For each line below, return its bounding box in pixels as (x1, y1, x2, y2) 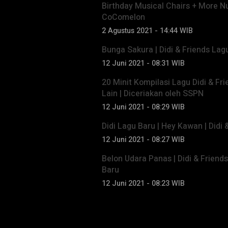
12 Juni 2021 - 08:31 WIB (102, 58, 185, 69)
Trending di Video (107, 199, 189, 214)
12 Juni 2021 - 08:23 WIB (102, 178, 185, 189)
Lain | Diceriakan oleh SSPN (102, 88, 204, 100)
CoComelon (102, 11, 145, 24)
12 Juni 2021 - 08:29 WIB (102, 102, 185, 113)
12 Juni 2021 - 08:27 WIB (102, 134, 185, 146)
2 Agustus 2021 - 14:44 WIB (102, 25, 193, 37)
